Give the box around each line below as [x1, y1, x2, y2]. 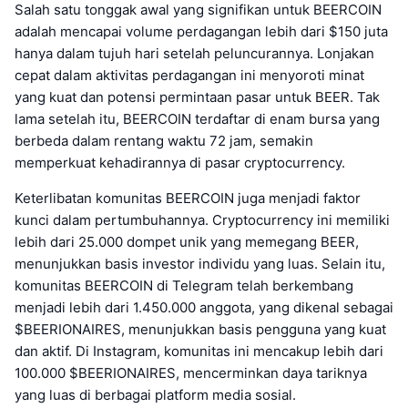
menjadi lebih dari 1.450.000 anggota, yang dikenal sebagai [15, 298, 393, 316]
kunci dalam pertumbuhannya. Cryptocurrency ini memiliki [15, 210, 390, 229]
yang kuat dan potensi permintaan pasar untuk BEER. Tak [15, 87, 380, 106]
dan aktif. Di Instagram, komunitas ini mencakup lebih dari [15, 342, 383, 360]
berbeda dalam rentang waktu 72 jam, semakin [15, 131, 313, 149]
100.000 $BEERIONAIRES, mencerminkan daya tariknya [15, 363, 367, 382]
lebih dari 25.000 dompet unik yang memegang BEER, [15, 232, 359, 250]
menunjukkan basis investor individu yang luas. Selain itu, [15, 254, 385, 272]
